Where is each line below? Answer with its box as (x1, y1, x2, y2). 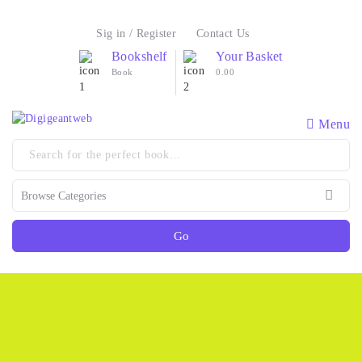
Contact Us (196, 27, 250, 40)
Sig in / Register (96, 27, 177, 40)
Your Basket (216, 49, 283, 63)
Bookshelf (112, 49, 167, 63)
